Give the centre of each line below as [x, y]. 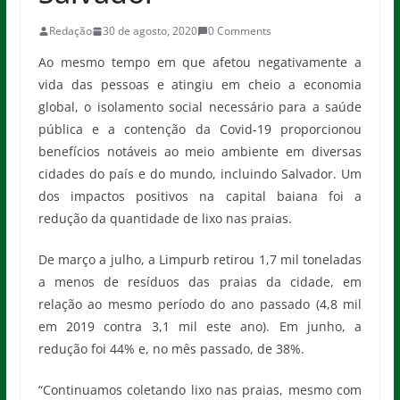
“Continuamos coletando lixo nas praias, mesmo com [200, 390]
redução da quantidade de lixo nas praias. [165, 218]
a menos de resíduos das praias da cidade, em [200, 282]
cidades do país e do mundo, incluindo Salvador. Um [200, 174]
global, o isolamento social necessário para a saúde [200, 107]
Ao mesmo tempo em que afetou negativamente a [200, 62]
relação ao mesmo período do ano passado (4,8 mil [200, 304]
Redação [70, 31]
